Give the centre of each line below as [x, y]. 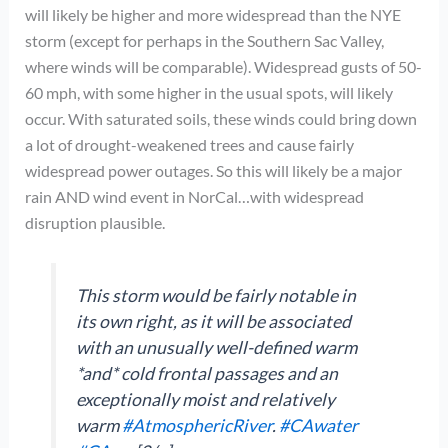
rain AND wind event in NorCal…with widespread [194, 197]
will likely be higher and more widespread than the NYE [212, 15]
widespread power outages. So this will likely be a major [213, 171]
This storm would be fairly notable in [216, 295]
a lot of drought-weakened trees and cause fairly [189, 145]
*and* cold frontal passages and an [207, 373]
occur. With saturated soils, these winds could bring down [220, 119]
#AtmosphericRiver [197, 425]
